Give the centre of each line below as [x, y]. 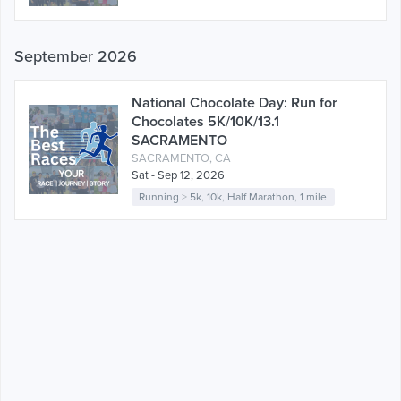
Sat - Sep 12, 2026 [178, 175]
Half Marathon [261, 196]
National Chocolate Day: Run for [235, 102]
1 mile [314, 196]
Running [159, 196]
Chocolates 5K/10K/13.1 [205, 121]
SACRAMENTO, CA [181, 158]
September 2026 [76, 56]
